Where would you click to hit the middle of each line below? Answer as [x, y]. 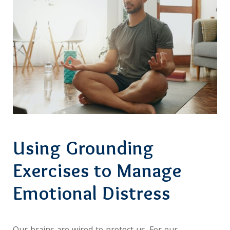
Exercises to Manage [97, 170]
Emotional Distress [92, 193]
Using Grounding [83, 147]
